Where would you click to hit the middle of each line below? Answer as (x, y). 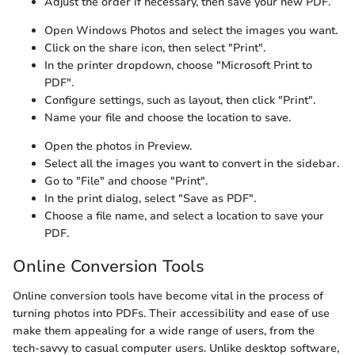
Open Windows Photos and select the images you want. (191, 30)
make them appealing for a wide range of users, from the (164, 331)
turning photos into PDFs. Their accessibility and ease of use (171, 314)
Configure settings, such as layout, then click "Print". (180, 100)
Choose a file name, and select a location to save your (184, 216)
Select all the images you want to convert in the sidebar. (192, 163)
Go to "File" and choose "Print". (126, 181)
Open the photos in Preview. (118, 146)
